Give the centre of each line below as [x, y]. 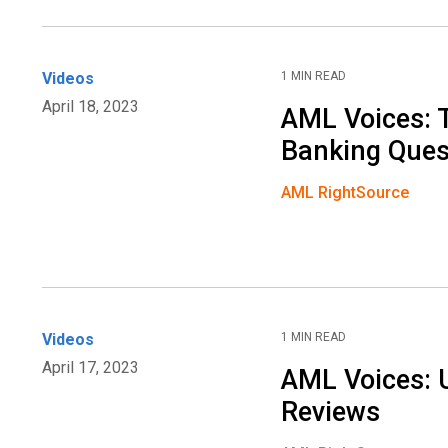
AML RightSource [345, 193]
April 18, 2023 [90, 107]
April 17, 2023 [90, 368]
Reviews [331, 412]
